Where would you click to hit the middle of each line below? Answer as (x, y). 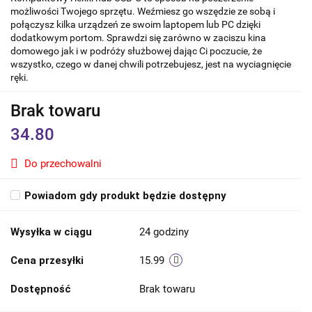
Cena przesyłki (47, 261)
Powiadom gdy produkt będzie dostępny (125, 196)
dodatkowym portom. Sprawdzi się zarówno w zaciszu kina (138, 38)
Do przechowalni (63, 164)
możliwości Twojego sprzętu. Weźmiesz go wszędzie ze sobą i (143, 11)
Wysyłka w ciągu (51, 232)
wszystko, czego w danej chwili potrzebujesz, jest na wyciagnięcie (151, 64)
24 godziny (164, 232)
